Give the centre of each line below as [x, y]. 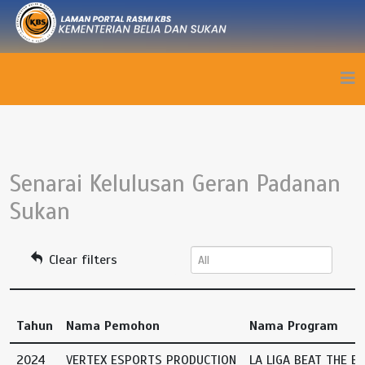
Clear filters [81, 260]
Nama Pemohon [113, 326]
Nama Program [294, 326]
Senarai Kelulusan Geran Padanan [175, 184]
